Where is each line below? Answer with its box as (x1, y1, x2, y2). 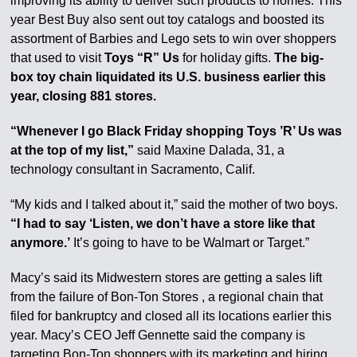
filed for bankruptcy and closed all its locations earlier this (10, 309, 332, 323)
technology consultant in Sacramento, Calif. (10, 163, 256, 176)
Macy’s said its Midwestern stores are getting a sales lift (10, 271, 323, 284)
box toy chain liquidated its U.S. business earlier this (10, 70, 327, 84)
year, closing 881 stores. (10, 89, 157, 103)
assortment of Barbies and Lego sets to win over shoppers (10, 32, 337, 45)
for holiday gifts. (179, 51, 275, 65)
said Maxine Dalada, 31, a (134, 143, 285, 157)
